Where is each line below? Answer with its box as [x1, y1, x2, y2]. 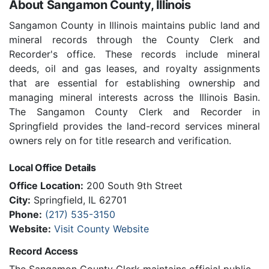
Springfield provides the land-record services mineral [9, 120, 260, 133]
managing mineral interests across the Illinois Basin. [9, 91, 260, 104]
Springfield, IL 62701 [31, 194, 127, 207]
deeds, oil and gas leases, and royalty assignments [9, 62, 260, 75]
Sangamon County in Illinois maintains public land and [9, 19, 260, 32]
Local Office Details [9, 162, 96, 174]
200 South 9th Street [83, 180, 183, 192]
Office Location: [9, 180, 83, 192]
